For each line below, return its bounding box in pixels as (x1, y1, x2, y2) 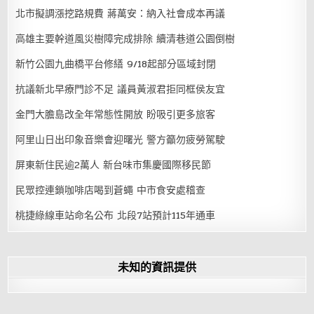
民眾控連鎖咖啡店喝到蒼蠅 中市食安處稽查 (15, 182, 206, 198)
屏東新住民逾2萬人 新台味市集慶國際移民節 (15, 157, 212, 172)
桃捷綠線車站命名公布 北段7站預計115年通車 (15, 207, 216, 223)
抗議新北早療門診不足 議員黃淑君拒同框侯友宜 (15, 81, 226, 97)
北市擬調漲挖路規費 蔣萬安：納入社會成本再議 (15, 6, 226, 21)
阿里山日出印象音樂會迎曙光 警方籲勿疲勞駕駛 (15, 132, 226, 147)
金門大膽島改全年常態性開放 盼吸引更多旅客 (15, 107, 216, 122)
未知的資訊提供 (118, 259, 196, 274)
